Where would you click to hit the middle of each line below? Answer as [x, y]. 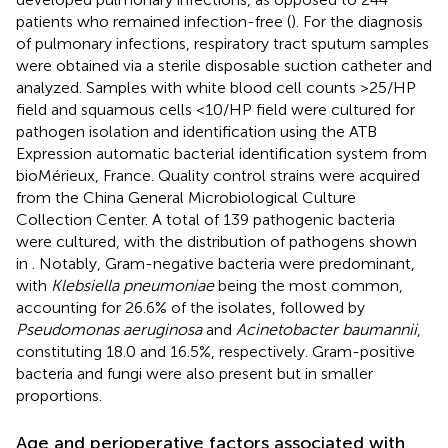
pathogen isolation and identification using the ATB [196, 131]
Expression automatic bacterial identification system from [221, 153]
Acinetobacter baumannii [326, 329]
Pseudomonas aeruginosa [109, 329]
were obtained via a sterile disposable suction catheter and [224, 65]
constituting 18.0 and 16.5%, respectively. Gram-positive [215, 351]
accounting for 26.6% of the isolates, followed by [190, 307]
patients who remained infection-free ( [153, 21]
